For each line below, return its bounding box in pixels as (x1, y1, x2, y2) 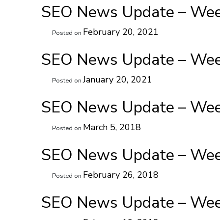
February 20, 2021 (82, 26, 159, 38)
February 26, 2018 (82, 169, 159, 181)
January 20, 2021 (82, 74, 152, 85)
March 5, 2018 (82, 121, 141, 133)
